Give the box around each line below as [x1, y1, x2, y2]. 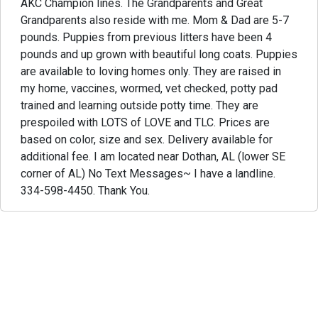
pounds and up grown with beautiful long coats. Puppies [21, 47, 297, 61]
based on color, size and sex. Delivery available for [21, 132, 273, 146]
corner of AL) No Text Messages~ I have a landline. [21, 166, 275, 180]
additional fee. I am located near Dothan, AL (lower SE [21, 149, 285, 163]
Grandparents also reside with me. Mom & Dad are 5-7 [21, 13, 289, 27]
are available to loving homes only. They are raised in [21, 64, 281, 78]
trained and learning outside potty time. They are [21, 98, 258, 112]
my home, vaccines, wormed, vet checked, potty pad [21, 81, 278, 95]
